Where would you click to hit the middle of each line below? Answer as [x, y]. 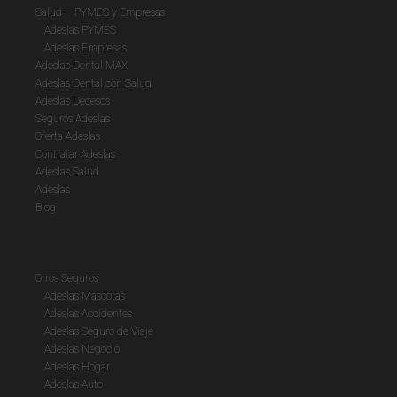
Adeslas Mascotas [85, 296]
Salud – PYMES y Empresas [100, 12]
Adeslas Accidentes [88, 314]
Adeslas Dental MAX [82, 66]
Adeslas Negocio [82, 349]
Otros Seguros [67, 278]
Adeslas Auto [74, 385]
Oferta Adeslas [68, 136]
